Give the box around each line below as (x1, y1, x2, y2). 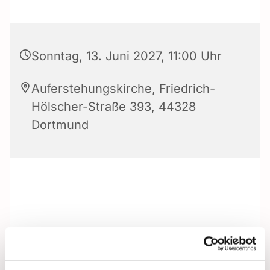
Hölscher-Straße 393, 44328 (31, 99, 196, 115)
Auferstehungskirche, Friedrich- (31, 81, 215, 96)
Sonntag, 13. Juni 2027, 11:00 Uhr (31, 49, 222, 64)
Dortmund (31, 118, 89, 133)
